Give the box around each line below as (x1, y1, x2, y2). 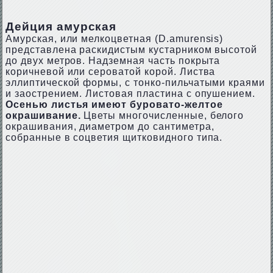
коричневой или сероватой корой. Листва (5, 66, 216, 77)
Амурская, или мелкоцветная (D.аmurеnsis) (5, 34, 224, 44)
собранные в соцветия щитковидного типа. (5, 132, 223, 143)
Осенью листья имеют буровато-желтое (5, 99, 223, 110)
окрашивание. (5, 110, 81, 121)
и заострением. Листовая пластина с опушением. (5, 88, 256, 99)
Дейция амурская (5, 20, 117, 33)
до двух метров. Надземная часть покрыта (5, 55, 221, 66)
